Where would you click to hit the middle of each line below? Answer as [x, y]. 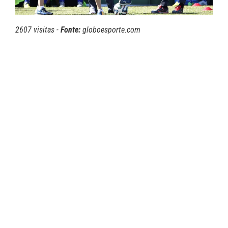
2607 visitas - [38, 30]
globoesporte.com [110, 30]
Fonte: [70, 30]
